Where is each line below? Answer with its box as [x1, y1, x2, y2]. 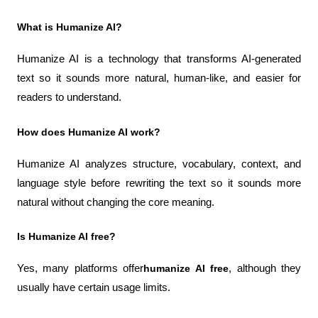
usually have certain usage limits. [17, 282, 170, 294]
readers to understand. [17, 92, 121, 104]
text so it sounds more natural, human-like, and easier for [17, 72, 301, 84]
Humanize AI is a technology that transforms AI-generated [17, 53, 301, 65]
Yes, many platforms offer [17, 263, 144, 275]
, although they [229, 263, 302, 275]
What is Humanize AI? [17, 21, 122, 33]
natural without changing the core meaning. [17, 196, 214, 208]
